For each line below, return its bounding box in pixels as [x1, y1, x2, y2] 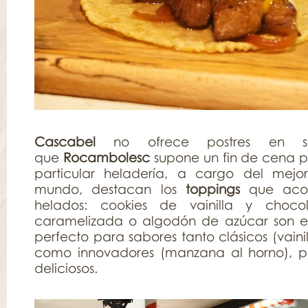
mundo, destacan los [34, 181, 186, 197]
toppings [185, 181, 240, 197]
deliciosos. [34, 260, 98, 276]
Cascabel [34, 133, 96, 149]
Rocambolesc [63, 149, 150, 165]
